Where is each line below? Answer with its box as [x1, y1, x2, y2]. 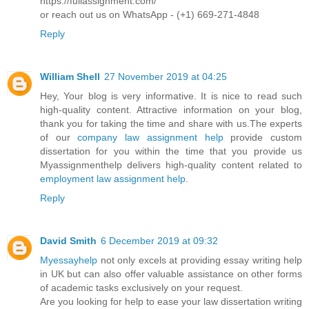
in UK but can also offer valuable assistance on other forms [40, 268, 302, 279]
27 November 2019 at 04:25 [104, 70, 227, 82]
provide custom [223, 131, 303, 143]
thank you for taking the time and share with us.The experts [40, 117, 302, 129]
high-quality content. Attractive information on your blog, [40, 103, 302, 115]
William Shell [40, 70, 100, 82]
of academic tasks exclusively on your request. [40, 281, 243, 293]
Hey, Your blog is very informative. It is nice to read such [40, 90, 302, 101]
